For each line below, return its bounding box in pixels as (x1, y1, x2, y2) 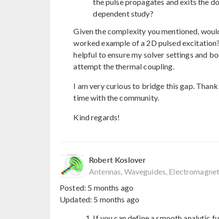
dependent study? (93, 9, 153, 19)
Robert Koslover (89, 154, 146, 166)
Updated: (60, 194, 94, 204)
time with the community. (73, 93, 159, 103)
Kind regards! (73, 112, 120, 122)
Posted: (60, 182, 88, 192)
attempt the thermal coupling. (73, 62, 175, 71)
